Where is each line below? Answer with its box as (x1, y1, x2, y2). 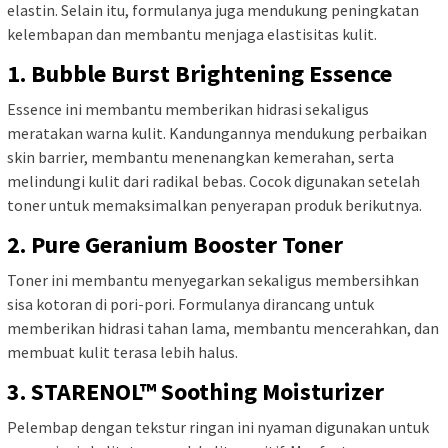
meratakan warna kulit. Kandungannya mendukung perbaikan (7, 122, 427, 143)
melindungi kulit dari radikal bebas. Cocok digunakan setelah (7, 170, 420, 191)
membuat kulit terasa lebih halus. (7, 341, 238, 362)
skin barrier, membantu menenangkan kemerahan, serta (7, 146, 394, 167)
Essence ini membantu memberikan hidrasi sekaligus (7, 98, 369, 119)
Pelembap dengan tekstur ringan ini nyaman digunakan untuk (7, 416, 429, 437)
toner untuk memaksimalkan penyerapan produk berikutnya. (7, 194, 422, 215)
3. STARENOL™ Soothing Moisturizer (7, 375, 384, 407)
